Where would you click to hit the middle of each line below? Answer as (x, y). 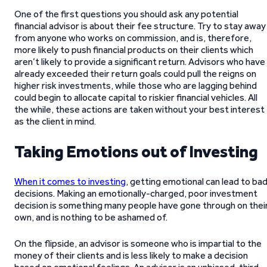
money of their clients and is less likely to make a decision (131, 255)
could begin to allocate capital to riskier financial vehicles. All (136, 97)
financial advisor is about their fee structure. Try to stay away (140, 26)
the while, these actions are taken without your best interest (139, 109)
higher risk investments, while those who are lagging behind (136, 86)
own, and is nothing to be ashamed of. (91, 217)
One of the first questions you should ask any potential (126, 14)
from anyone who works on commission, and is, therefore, (133, 38)
